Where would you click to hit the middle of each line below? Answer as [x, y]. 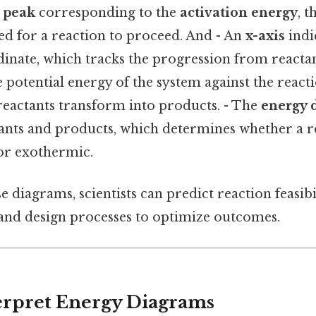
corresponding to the [108, 12]
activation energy [239, 12]
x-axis [266, 36]
